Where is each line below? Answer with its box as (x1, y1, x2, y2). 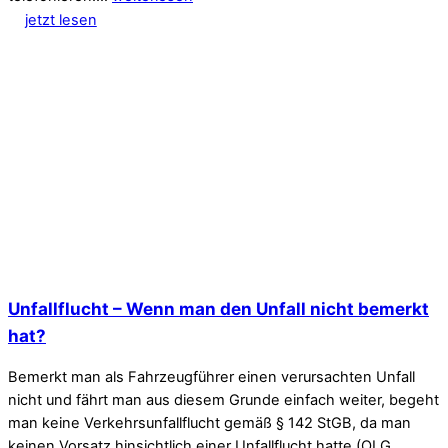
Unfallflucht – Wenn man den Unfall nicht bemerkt (8, 298, 429, 320)
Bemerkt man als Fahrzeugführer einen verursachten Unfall (8, 368, 415, 387)
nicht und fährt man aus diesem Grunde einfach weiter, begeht (8, 391, 439, 410)
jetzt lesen (24, 10, 97, 29)
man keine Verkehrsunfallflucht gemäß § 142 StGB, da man (8, 414, 411, 433)
